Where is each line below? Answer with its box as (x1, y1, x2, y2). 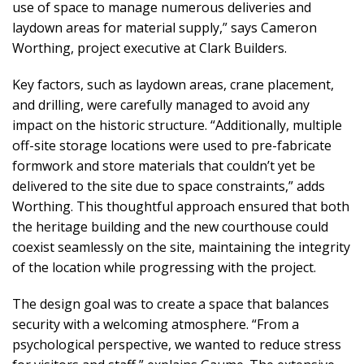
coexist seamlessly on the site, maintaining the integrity (12, 238, 350, 256)
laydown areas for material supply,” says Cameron (12, 19, 317, 37)
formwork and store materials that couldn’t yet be (12, 157, 315, 175)
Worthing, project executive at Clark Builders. (12, 39, 287, 57)
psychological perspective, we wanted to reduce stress (12, 336, 341, 353)
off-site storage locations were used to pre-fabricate (12, 136, 331, 154)
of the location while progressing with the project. (12, 258, 316, 276)
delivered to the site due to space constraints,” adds (12, 177, 325, 195)
